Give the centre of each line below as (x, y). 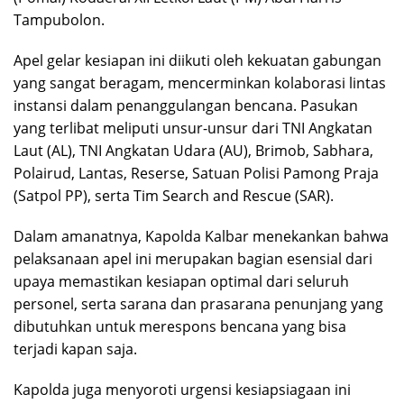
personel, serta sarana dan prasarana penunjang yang (198, 303)
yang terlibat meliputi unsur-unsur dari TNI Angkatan (193, 128)
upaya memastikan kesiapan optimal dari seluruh (181, 281)
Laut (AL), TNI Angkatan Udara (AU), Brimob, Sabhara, (193, 150)
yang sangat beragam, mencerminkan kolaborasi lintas (200, 83)
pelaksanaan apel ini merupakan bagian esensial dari (193, 258)
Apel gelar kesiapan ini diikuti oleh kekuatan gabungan (197, 60)
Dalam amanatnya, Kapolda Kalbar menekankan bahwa (201, 236)
